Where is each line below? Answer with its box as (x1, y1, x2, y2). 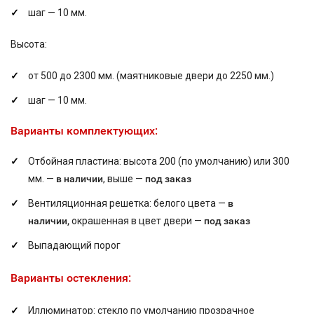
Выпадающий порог (28, 240, 121, 251)
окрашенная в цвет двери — (71, 215, 204, 226)
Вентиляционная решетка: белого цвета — (28, 198, 228, 209)
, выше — (103, 173, 145, 184)
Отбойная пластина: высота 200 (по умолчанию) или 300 (28, 156, 289, 167)
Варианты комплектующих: (11, 124, 158, 137)
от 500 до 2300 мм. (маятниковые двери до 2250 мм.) (28, 70, 274, 81)
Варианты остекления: (11, 271, 131, 285)
